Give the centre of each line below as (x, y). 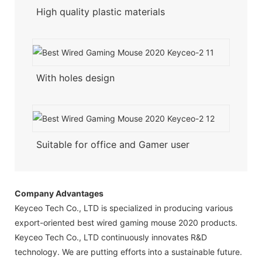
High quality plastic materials (100, 11)
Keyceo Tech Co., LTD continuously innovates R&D (111, 237)
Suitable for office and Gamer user (114, 144)
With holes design (75, 78)
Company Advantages (59, 193)
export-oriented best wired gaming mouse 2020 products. (126, 222)
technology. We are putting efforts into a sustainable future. (128, 251)
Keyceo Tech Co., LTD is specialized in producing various (124, 208)
